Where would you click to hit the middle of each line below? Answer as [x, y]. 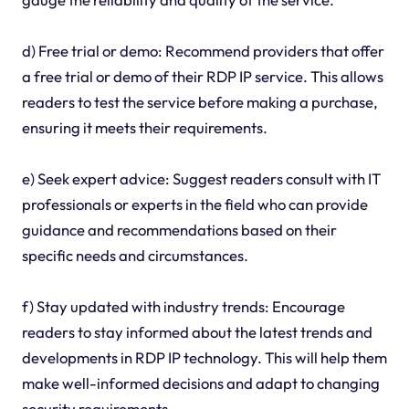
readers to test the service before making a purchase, [199, 101]
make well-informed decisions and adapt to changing [200, 383]
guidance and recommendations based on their [179, 229]
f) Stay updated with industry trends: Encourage [183, 306]
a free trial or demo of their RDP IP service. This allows [202, 76]
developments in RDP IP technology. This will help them [204, 357]
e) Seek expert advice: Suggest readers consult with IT [201, 178]
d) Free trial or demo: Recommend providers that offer [203, 50]
